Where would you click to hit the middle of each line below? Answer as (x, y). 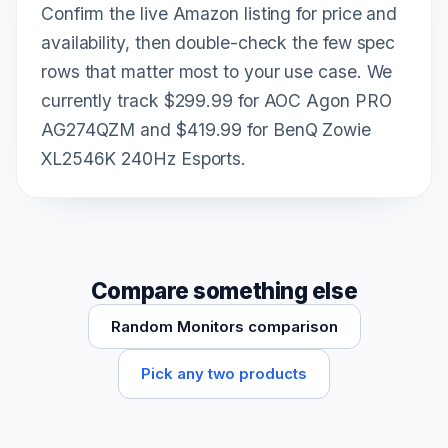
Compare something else (224, 290)
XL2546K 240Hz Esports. (144, 158)
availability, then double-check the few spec (218, 42)
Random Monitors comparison (224, 326)
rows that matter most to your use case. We (217, 71)
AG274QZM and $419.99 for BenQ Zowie (206, 129)
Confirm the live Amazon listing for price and (219, 13)
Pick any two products (224, 373)
